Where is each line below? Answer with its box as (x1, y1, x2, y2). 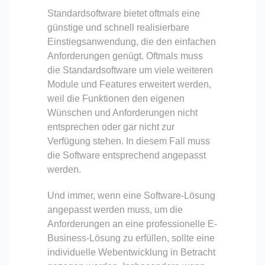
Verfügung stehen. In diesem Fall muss (47, 135, 210, 146)
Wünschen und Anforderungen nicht (47, 107, 198, 118)
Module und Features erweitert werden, (47, 79, 211, 89)
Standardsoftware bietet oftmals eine (47, 8, 200, 18)
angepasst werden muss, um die (47, 204, 183, 215)
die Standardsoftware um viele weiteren (47, 64, 213, 75)
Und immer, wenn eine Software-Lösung (47, 190, 215, 201)
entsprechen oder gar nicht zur (47, 121, 174, 132)
